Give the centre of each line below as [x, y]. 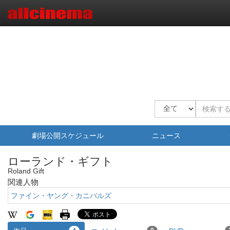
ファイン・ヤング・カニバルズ [61, 196]
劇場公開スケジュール [68, 136]
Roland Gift [26, 171]
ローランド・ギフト [60, 161]
